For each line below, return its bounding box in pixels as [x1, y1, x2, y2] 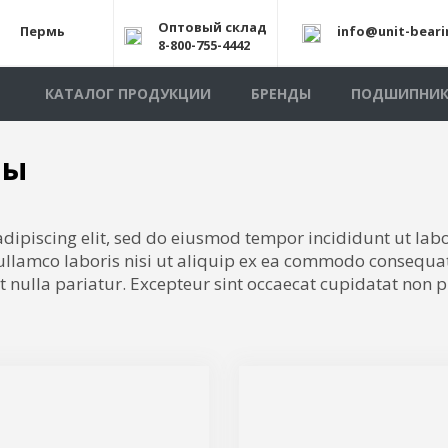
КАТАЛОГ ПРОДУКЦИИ [45, 84, 211, 103]
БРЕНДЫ [251, 84, 311, 103]
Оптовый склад [158, 17, 267, 36]
